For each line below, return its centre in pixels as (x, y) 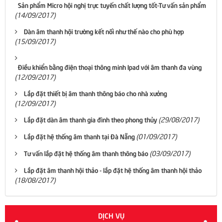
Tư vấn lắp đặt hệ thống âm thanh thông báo (86, 153)
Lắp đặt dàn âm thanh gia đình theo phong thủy (90, 119)
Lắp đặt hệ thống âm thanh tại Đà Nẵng (79, 136)
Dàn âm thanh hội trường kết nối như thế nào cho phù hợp (104, 31)
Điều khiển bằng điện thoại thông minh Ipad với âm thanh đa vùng (110, 67)
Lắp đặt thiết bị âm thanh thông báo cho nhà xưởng (95, 93)
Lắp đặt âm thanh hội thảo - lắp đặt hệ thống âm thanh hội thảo (113, 170)
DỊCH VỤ (111, 215)
